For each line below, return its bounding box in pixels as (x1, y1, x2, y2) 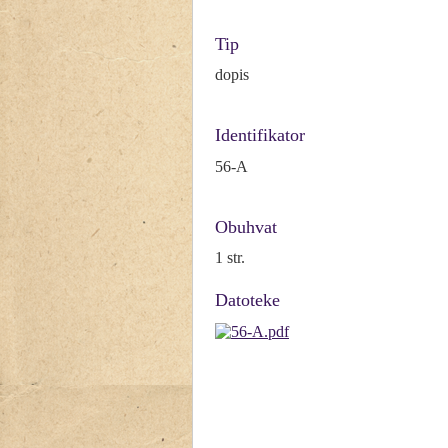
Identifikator (215, 125, 305, 146)
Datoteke (215, 290, 280, 311)
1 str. (215, 249, 245, 267)
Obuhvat (215, 216, 277, 237)
